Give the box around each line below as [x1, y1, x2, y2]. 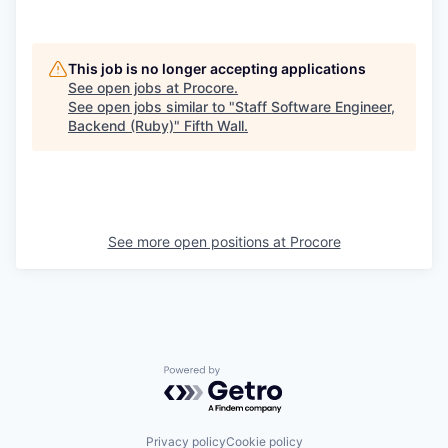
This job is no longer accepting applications [68, 60, 366, 78]
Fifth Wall [184, 117, 244, 135]
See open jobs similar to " [68, 98, 235, 116]
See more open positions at [107, 233, 290, 251]
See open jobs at [68, 79, 183, 97]
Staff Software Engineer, [235, 98, 395, 116]
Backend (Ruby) [68, 117, 174, 135]
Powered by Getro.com [163, 364, 339, 385]
